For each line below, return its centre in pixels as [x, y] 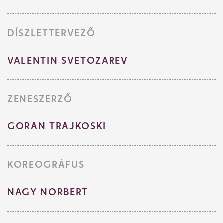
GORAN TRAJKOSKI [57, 126]
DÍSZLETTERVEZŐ [52, 33]
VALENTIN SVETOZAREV [68, 60]
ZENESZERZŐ [40, 99]
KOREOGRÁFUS [46, 165]
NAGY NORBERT [48, 192]
